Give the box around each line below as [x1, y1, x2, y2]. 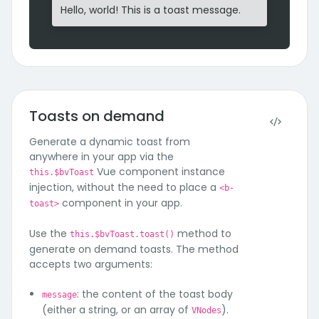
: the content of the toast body [77, 287, 233, 301]
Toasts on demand [29, 106, 164, 126]
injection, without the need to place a [29, 180, 219, 194]
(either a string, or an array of [42, 303, 192, 317]
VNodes [192, 305, 221, 315]
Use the [29, 226, 70, 241]
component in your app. [59, 196, 182, 210]
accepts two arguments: [29, 257, 152, 271]
